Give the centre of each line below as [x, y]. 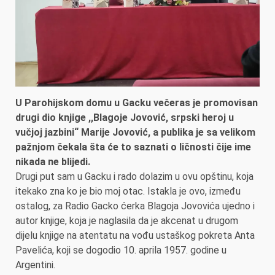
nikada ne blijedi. [53, 162]
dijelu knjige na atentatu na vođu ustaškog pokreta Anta [135, 236]
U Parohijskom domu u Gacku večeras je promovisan [137, 103]
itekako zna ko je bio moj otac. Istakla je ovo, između [128, 192]
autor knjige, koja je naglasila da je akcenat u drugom [127, 221]
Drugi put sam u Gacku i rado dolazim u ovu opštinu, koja [134, 177]
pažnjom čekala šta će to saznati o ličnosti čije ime [133, 147]
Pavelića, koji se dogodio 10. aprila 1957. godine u [121, 250]
